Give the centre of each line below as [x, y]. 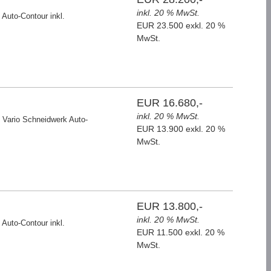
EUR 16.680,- [170, 103]
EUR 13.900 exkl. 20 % [181, 129]
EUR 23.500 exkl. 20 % [181, 25]
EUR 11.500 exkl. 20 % [181, 232]
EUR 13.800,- [170, 206]
